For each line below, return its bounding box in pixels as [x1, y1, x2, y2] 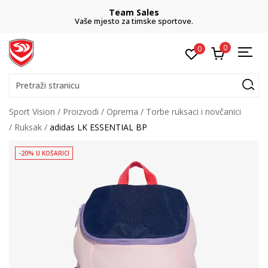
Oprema [106, 106, 138, 117]
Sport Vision [9, 106, 55, 117]
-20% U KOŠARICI [19, 149, 69, 157]
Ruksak [14, 121, 42, 133]
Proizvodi [63, 106, 99, 117]
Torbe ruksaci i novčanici [146, 106, 241, 117]
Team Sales [109, 7, 159, 18]
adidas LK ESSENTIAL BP [50, 121, 147, 133]
